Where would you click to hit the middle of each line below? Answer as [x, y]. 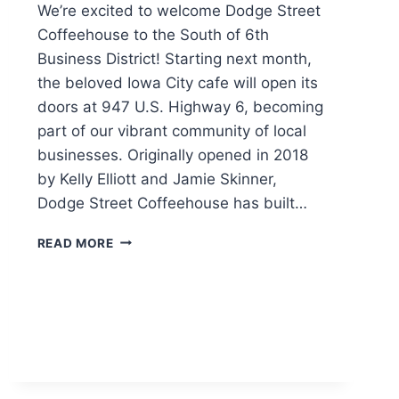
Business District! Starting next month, [174, 58]
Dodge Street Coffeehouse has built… [172, 203]
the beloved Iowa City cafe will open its [177, 82]
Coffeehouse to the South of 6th [153, 34]
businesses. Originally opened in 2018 [172, 155]
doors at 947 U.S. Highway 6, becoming [180, 106]
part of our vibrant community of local [171, 130]
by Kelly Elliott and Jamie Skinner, [157, 179]
